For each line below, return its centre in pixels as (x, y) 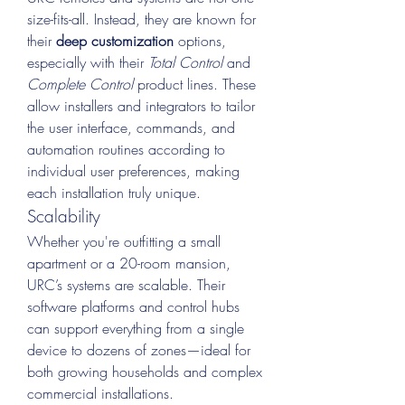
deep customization (115, 41)
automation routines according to (126, 149)
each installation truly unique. (114, 193)
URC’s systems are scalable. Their (126, 285)
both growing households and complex (145, 372)
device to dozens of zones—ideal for (139, 350)
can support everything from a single (136, 328)
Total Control (185, 62)
